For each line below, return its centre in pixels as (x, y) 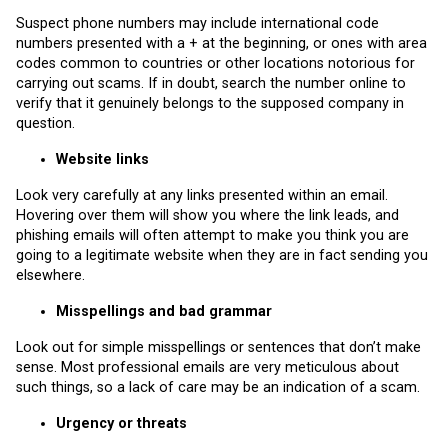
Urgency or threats (121, 424)
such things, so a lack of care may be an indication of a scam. (218, 388)
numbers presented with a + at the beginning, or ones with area (221, 44)
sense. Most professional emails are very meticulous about (207, 368)
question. (45, 124)
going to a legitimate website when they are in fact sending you (222, 256)
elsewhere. (50, 276)
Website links (102, 160)
